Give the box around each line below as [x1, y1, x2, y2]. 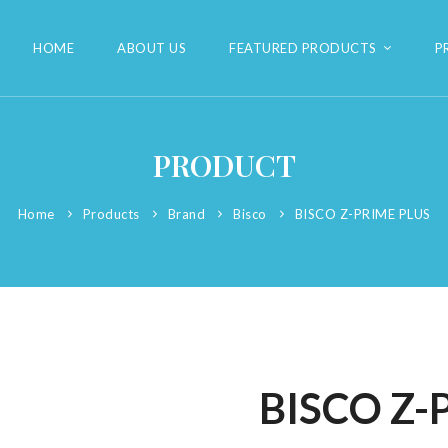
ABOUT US [117, 40, 186, 57]
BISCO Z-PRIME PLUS [294, 206, 431, 222]
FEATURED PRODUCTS [229, 40, 377, 57]
